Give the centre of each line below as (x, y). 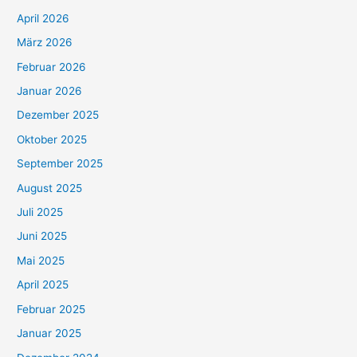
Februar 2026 (52, 67)
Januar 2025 (49, 333)
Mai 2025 (41, 260)
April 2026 (43, 18)
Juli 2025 (40, 212)
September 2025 (60, 164)
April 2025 (43, 285)
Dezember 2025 (58, 115)
